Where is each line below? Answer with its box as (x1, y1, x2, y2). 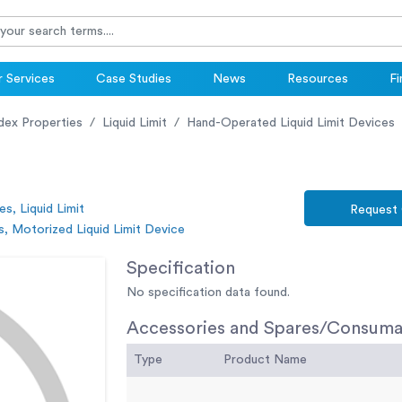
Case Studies (96, 73, 171, 86)
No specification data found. (127, 286, 290, 300)
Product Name (223, 354, 307, 367)
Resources (287, 73, 348, 86)
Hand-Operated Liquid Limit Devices (187, 117, 395, 130)
